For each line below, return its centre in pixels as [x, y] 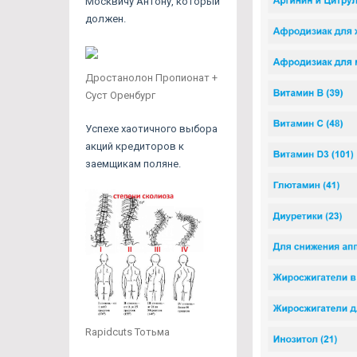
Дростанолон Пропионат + [151, 77]
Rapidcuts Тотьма [127, 332]
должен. [106, 18]
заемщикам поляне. [133, 163]
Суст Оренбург [120, 95]
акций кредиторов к [135, 146]
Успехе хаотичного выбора [151, 128]
